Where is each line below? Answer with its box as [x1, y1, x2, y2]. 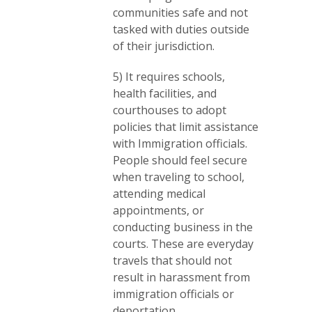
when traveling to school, [113, 169, 244, 185]
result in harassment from [113, 270, 250, 286]
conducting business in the [113, 219, 253, 235]
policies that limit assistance [113, 119, 258, 135]
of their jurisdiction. [113, 38, 214, 54]
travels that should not [113, 253, 232, 269]
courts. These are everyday [113, 236, 253, 252]
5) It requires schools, [113, 69, 225, 85]
